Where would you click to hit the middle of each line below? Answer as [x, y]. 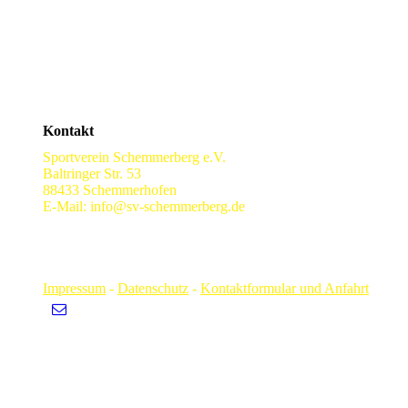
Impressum [74, 288]
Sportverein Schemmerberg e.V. [134, 158]
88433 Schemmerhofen [110, 190]
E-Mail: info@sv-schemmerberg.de [144, 207]
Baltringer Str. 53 [92, 174]
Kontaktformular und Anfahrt [285, 288]
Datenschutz [153, 288]
